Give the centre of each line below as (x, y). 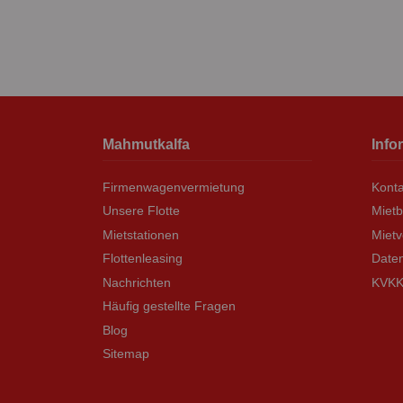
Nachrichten (137, 282)
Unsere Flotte (141, 211)
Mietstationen (141, 234)
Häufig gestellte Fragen (169, 306)
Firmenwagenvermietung (174, 187)
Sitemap (126, 354)
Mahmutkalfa (146, 144)
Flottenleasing (143, 259)
